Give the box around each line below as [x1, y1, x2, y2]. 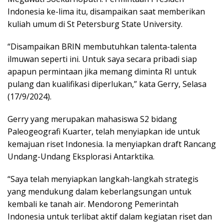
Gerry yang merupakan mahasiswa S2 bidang [7, 113, 177, 125]
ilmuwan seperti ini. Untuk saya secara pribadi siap [7, 53, 197, 65]
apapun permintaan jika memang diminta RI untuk [7, 66, 196, 77]
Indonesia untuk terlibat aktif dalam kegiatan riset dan [7, 211, 212, 222]
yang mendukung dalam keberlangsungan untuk [7, 186, 191, 197]
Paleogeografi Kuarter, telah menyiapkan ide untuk [7, 126, 200, 137]
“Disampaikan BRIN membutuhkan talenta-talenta [7, 41, 196, 52]
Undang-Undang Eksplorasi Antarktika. [7, 151, 154, 162]
